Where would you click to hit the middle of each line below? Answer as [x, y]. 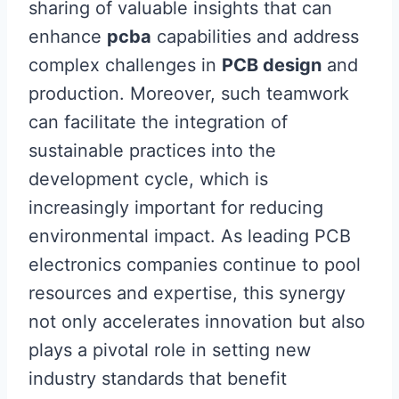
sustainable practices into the [152, 151]
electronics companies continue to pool [195, 265]
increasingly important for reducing [176, 208]
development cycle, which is [148, 179]
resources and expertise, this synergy [187, 293]
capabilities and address [255, 37]
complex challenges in [125, 65]
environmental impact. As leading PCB [190, 236]
